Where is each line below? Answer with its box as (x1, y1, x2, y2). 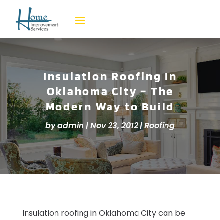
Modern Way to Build (46, 99, 174, 114)
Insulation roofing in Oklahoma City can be (22, 207, 185, 219)
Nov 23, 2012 (90, 120, 138, 132)
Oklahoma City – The (46, 84, 174, 99)
